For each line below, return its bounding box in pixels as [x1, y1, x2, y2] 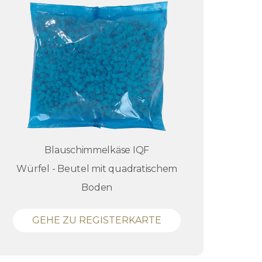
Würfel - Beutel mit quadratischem [16, 163, 178, 174]
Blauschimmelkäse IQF [44, 144, 150, 156]
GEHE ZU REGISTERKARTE [32, 215, 162, 226]
